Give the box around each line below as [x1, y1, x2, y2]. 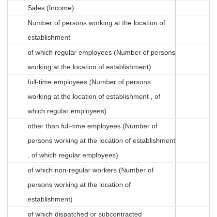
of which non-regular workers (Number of [28, 166, 154, 174]
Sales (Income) [28, 3, 74, 12]
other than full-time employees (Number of [28, 122, 157, 130]
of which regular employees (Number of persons [28, 48, 175, 56]
